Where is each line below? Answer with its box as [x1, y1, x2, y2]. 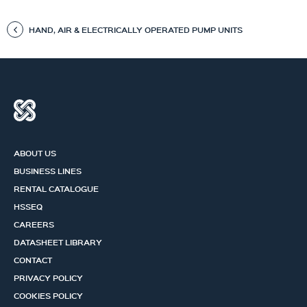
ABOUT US [14, 147, 56, 158]
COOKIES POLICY [14, 289, 83, 301]
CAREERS [14, 218, 54, 230]
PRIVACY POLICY [14, 271, 83, 283]
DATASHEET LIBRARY [14, 236, 102, 247]
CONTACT [14, 254, 52, 265]
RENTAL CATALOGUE [14, 182, 99, 194]
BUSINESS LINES [14, 164, 82, 176]
